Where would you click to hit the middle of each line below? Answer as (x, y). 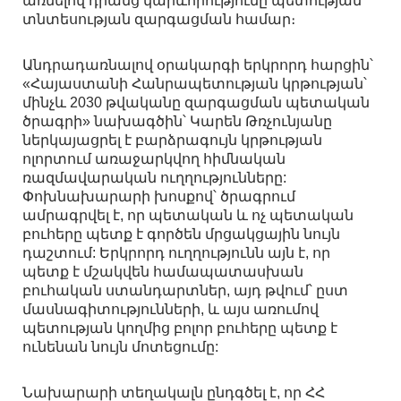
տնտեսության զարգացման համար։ (159, 20)
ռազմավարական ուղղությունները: (154, 178)
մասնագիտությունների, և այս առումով (171, 310)
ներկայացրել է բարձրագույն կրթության (172, 141)
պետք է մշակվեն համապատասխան (163, 272)
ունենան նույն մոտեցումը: (120, 347)
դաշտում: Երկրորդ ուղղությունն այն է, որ (176, 253)
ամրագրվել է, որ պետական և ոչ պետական (188, 216)
